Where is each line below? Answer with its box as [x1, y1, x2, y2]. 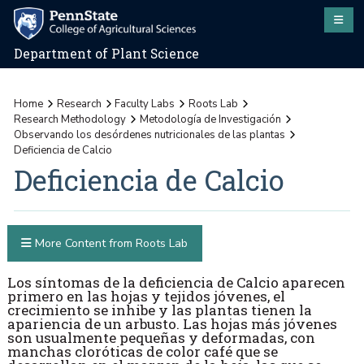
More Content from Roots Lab [31, 235, 188, 251]
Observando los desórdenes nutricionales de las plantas [14, 127, 286, 142]
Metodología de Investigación [139, 111, 281, 127]
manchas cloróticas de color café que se [6, 342, 278, 362]
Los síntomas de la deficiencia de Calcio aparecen [6, 273, 345, 292]
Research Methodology [14, 111, 127, 127]
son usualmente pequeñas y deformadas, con [6, 328, 315, 348]
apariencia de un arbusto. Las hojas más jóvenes [6, 314, 337, 334]
